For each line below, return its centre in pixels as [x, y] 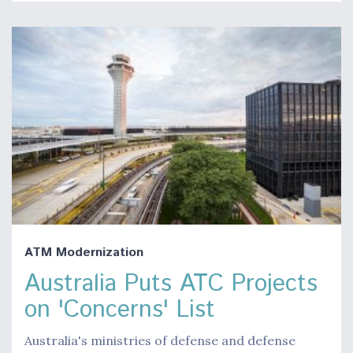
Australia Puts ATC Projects [171, 284]
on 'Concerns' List [120, 310]
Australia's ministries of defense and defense [160, 341]
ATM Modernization [84, 253]
